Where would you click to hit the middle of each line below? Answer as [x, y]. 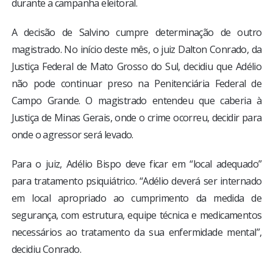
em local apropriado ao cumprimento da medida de [136, 198]
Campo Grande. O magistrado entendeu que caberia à [136, 100]
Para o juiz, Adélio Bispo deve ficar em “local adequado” [136, 164]
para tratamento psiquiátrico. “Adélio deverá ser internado [136, 181]
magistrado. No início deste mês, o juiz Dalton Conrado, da [136, 49]
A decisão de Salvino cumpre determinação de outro [136, 32]
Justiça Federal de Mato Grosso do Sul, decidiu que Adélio [136, 66]
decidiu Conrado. [46, 249]
